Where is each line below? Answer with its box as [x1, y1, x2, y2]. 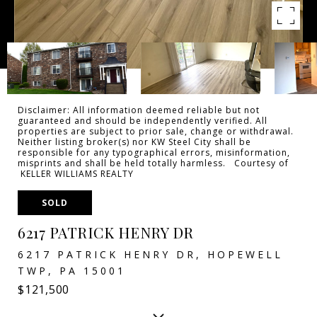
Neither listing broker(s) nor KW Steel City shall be [18, 136, 251, 148]
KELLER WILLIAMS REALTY [18, 168, 134, 180]
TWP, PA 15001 [18, 264, 126, 277]
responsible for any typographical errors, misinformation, [18, 146, 290, 158]
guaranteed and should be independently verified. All [18, 115, 267, 127]
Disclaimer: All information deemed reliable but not [18, 104, 260, 116]
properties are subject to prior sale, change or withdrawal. [18, 125, 294, 137]
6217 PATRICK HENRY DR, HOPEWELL [18, 248, 283, 261]
